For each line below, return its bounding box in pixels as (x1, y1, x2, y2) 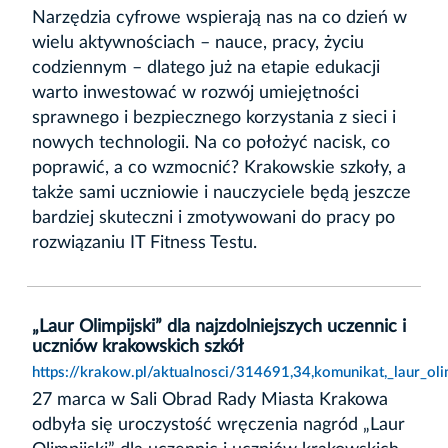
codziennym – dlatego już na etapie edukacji (32, 58, 380, 77)
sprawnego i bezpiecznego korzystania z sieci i (32, 108, 396, 127)
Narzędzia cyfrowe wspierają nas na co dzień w (32, 8, 407, 27)
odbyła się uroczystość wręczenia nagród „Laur (32, 415, 405, 434)
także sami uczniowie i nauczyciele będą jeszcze (32, 183, 411, 202)
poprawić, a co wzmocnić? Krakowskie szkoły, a (32, 158, 406, 177)
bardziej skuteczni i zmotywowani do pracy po (32, 208, 395, 227)
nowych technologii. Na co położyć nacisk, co (32, 133, 390, 152)
